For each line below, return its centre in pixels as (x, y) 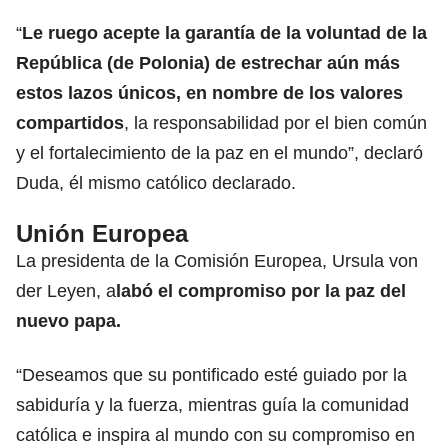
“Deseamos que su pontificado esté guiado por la (211, 374)
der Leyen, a (66, 290)
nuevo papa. (68, 320)
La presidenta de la (95, 260)
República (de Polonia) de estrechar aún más (208, 62)
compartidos (70, 122)
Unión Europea (102, 233)
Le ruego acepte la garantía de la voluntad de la (224, 32)
